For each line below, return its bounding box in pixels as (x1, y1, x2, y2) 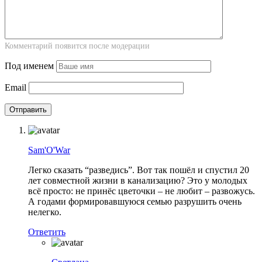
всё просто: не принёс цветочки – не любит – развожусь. (28, 186, 255, 196)
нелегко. (28, 207, 61, 218)
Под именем (5, 61, 54, 71)
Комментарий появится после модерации (5, 42, 150, 51)
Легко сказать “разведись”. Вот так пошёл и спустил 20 (28, 165, 249, 175)
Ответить (28, 227, 65, 237)
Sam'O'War (28, 145, 70, 156)
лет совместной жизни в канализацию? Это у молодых (28, 175, 247, 186)
